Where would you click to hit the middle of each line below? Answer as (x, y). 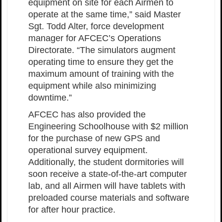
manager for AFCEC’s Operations (95, 38)
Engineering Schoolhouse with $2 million (108, 126)
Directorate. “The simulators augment (102, 50)
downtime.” (50, 97)
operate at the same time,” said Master (105, 14)
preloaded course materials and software (109, 197)
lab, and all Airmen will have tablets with (107, 186)
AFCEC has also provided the (87, 114)
